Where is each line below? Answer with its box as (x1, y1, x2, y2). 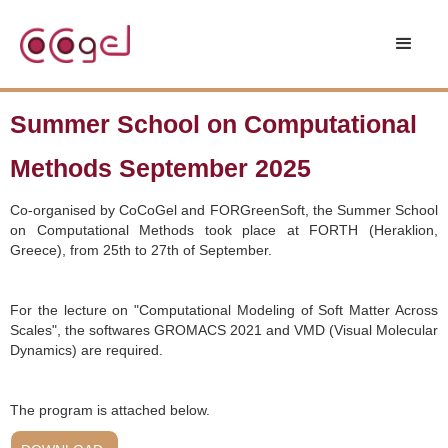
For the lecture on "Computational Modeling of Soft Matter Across (10, 302, 438, 318)
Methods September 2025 (10, 154, 311, 182)
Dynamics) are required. (10, 342, 163, 358)
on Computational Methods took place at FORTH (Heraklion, (10, 222, 438, 238)
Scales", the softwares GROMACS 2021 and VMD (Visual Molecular (10, 322, 438, 338)
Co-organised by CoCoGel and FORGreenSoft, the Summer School (10, 202, 438, 218)
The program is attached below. (10, 402, 210, 418)
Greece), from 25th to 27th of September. (10, 242, 272, 258)
